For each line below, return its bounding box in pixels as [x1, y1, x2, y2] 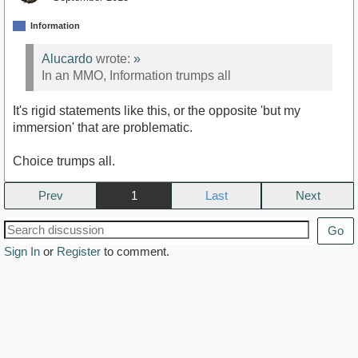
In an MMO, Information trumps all [42, 69, 231, 83]
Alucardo [42, 52, 93, 66]
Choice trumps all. [13, 153, 115, 168]
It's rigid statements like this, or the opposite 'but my [13, 103, 300, 117]
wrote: [93, 52, 133, 66]
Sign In [4, 244, 40, 258]
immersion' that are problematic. [13, 120, 193, 134]
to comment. [101, 244, 169, 258]
